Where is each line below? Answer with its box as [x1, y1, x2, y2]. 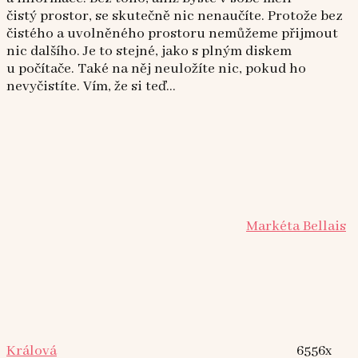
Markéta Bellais [246, 217, 346, 235]
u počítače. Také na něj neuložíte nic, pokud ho [6, 59, 306, 78]
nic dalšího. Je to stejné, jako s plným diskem [6, 42, 292, 60]
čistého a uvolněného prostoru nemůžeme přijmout [6, 24, 338, 42]
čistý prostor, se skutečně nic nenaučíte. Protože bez [6, 6, 343, 25]
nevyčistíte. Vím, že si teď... [6, 77, 176, 95]
